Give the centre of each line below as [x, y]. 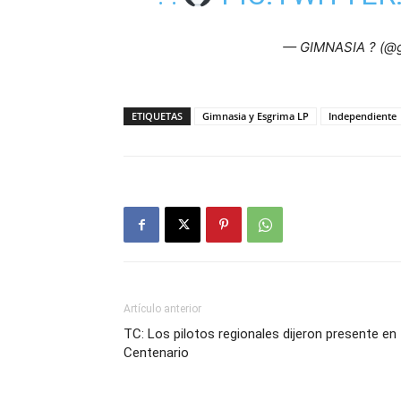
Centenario [156, 353]
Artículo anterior [162, 309]
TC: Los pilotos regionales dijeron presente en [260, 334]
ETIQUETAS [157, 116]
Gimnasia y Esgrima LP [256, 116]
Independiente [363, 116]
